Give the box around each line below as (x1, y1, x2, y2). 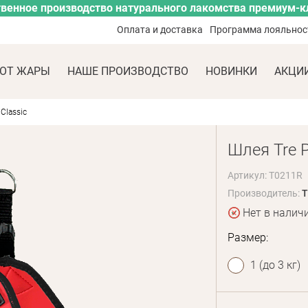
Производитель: (227, 188, 302, 199)
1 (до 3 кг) (250, 258, 300, 272)
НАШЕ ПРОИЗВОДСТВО (67, 65, 188, 78)
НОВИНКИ (205, 65, 257, 78)
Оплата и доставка (117, 24, 203, 35)
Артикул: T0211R (227, 170, 302, 181)
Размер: (227, 231, 268, 244)
